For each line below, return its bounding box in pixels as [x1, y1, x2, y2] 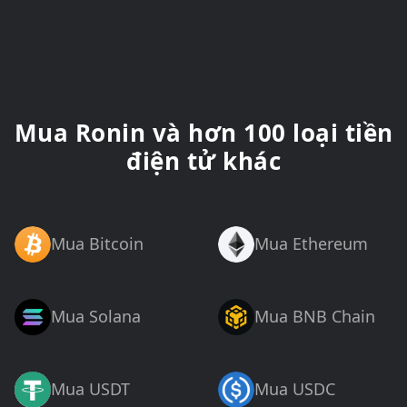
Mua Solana [51, 305, 141, 328]
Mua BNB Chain [254, 305, 375, 328]
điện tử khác [126, 144, 281, 177]
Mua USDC [254, 378, 335, 401]
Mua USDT [51, 378, 130, 401]
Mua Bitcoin [51, 233, 144, 255]
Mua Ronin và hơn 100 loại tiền [14, 115, 393, 149]
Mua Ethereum [254, 233, 368, 255]
